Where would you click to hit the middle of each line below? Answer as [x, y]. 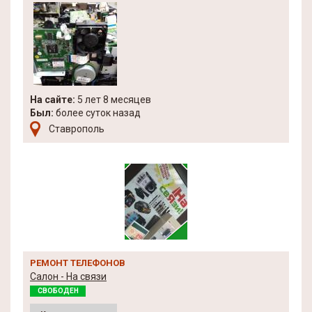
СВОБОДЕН [58, 291]
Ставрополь [77, 129]
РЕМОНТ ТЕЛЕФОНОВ [78, 263]
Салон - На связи [68, 276]
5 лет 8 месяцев [113, 100]
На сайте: [53, 100]
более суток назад [97, 113]
